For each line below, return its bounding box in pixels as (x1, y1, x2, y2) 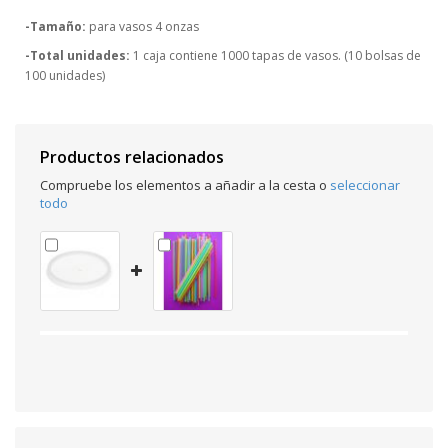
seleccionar (330, 175, 400, 194)
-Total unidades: (25, 46, 130, 64)
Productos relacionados (40, 145, 224, 168)
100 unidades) (25, 66, 105, 84)
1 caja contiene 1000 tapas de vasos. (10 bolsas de (130, 46, 421, 64)
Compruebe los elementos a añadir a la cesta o (40, 175, 330, 194)
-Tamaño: (25, 17, 86, 35)
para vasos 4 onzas (86, 17, 199, 35)
